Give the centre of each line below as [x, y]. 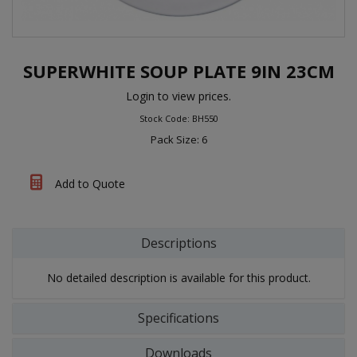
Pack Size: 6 [178, 139]
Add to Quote [88, 183]
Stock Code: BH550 [178, 118]
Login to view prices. [178, 96]
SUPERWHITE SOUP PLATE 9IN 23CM [178, 71]
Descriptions [178, 243]
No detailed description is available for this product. [178, 277]
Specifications [178, 318]
